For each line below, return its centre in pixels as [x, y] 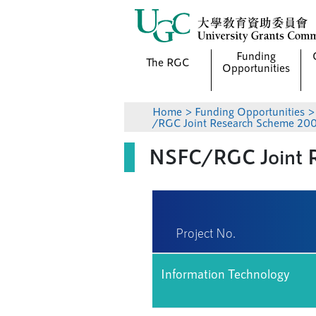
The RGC [167, 61]
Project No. [205, 233]
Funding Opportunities [250, 111]
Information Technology [225, 274]
